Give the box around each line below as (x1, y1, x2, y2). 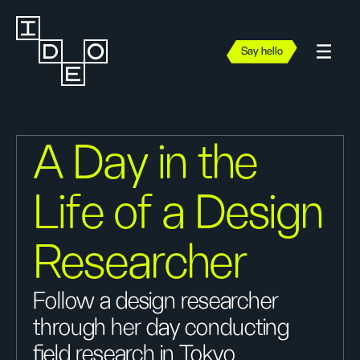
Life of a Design (34, 190, 324, 238)
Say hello (241, 46, 283, 57)
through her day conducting (33, 316, 289, 340)
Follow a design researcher (33, 289, 279, 313)
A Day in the (34, 140, 258, 188)
